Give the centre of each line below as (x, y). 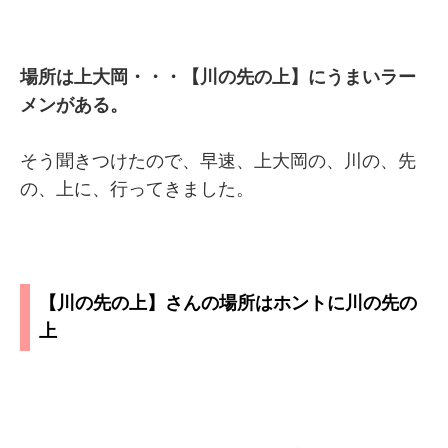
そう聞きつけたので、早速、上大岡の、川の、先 (218, 161)
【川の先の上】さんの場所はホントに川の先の (228, 303)
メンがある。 (74, 105)
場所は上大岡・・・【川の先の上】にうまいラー (218, 77)
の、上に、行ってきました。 (137, 189)
